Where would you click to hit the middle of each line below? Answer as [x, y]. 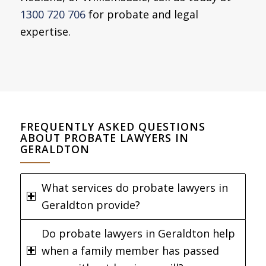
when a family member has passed [130, 250]
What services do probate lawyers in [134, 187]
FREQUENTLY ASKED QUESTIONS [113, 126]
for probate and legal [142, 15]
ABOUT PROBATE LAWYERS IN [104, 137]
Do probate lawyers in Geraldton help [138, 233]
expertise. [45, 32]
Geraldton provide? [91, 205]
